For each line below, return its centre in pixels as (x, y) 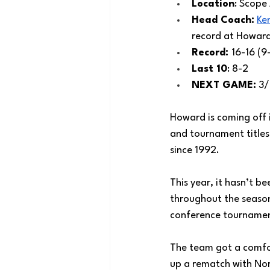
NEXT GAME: (224, 85)
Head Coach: (223, 20)
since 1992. (195, 150)
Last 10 (209, 69)
